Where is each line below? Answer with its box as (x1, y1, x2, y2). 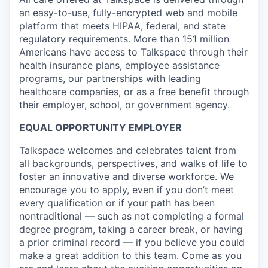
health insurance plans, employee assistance (19, 59, 220, 72)
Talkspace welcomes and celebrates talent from (19, 144, 236, 157)
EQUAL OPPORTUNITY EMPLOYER (19, 121, 182, 134)
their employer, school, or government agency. (19, 99, 230, 111)
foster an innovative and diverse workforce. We (19, 170, 234, 183)
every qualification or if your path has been (19, 197, 215, 209)
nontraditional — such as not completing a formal (19, 210, 244, 223)
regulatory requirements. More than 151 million (19, 33, 229, 45)
